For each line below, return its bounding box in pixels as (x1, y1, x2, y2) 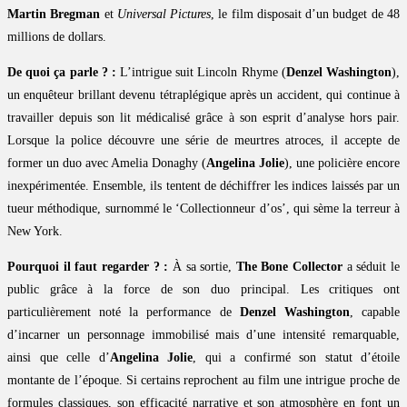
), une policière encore (284, 156, 400, 171)
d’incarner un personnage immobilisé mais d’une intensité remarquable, (7, 328, 400, 342)
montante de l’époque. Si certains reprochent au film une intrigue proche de (7, 373, 400, 388)
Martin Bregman (7, 7, 101, 22)
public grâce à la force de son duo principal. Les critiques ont (7, 283, 400, 297)
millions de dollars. (7, 30, 106, 45)
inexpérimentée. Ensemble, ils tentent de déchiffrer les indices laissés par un (7, 179, 400, 194)
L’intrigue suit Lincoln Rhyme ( (115, 65, 286, 80)
